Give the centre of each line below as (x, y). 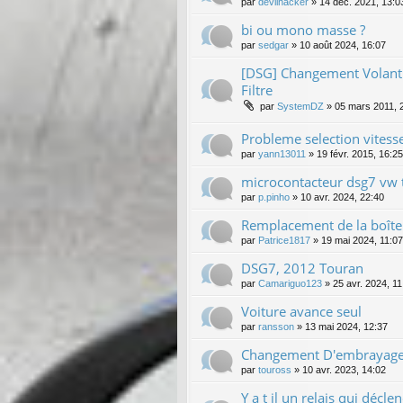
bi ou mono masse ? (303, 29)
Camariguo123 (290, 283)
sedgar (273, 45)
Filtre (257, 90)
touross (275, 369)
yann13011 (282, 153)
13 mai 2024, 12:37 (346, 326)
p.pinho (274, 197)
